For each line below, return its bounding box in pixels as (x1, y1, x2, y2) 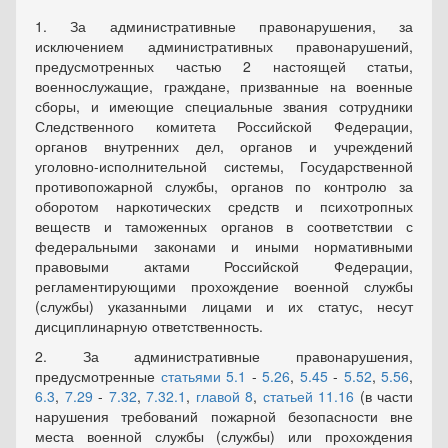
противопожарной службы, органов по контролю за (35, 176, 413, 197)
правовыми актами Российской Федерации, (35, 256, 413, 277)
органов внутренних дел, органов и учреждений (35, 136, 413, 157)
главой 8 (195, 386, 253, 407)
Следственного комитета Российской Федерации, (35, 116, 413, 137)
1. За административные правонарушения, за (35, 16, 413, 37)
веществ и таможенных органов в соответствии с (35, 216, 413, 237)
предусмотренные (35, 366, 161, 387)
